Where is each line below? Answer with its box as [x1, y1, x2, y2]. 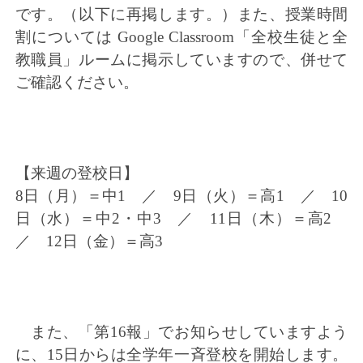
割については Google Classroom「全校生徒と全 [15, 28, 348, 46]
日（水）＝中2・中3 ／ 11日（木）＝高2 [15, 210, 348, 228]
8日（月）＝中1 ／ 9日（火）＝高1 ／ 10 [15, 187, 348, 205]
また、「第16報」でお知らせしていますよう [15, 323, 348, 341]
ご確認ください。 [15, 74, 139, 92]
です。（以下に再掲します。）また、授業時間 [15, 6, 348, 23]
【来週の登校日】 [15, 164, 139, 182]
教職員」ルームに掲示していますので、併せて [15, 51, 348, 69]
